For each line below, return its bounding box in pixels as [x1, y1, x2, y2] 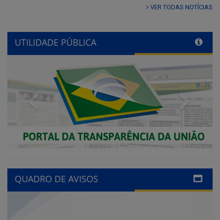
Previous [39, 93, 78, 105]
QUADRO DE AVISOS [15, 172, 98, 185]
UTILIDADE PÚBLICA [15, 36, 96, 49]
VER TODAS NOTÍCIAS [149, 3, 213, 11]
